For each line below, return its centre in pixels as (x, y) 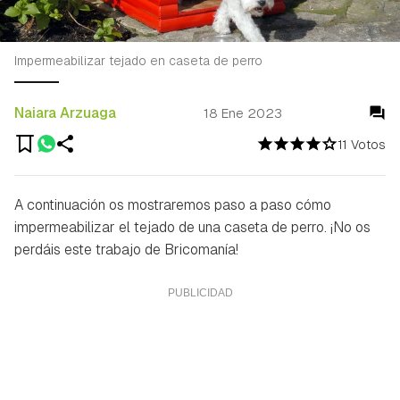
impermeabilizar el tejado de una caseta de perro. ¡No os (192, 227)
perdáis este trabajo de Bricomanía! (126, 249)
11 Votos (362, 144)
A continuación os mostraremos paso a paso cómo (173, 204)
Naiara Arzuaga (65, 112)
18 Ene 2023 (242, 113)
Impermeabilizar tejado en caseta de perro (138, 60)
